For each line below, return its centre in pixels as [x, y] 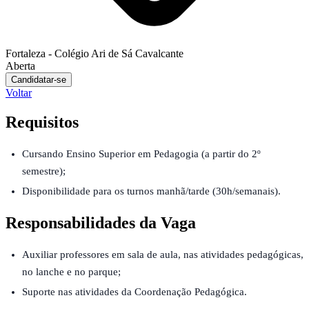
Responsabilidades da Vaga [101, 222]
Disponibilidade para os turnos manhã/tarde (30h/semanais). [151, 191]
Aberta [20, 66]
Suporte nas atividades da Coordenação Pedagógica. [134, 291]
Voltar [19, 92]
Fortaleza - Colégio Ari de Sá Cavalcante [94, 53]
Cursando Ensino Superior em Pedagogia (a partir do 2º [141, 153]
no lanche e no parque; [71, 271]
